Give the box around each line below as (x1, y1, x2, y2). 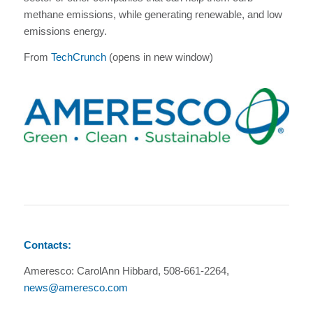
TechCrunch (50, 50, 106, 63)
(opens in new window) (105, 50, 213, 63)
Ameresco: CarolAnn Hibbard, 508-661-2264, (23, 265, 229, 277)
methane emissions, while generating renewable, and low (23, 8, 282, 20)
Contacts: (23, 239, 74, 252)
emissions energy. (23, 24, 107, 37)
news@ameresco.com (23, 282, 128, 294)
